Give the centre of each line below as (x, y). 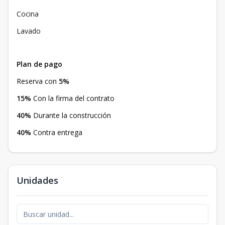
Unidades (37, 181)
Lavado (29, 31)
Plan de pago (39, 64)
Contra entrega (58, 133)
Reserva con (38, 81)
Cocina (28, 14)
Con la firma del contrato (74, 98)
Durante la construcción (72, 116)
